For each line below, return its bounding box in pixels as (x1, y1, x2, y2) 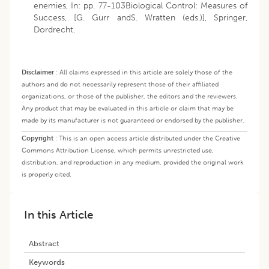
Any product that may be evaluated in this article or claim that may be (22, 104, 234, 113)
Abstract (29, 238, 59, 249)
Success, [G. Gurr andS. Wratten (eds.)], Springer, (34, 13, 247, 23)
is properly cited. (22, 170, 71, 179)
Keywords (29, 257, 65, 267)
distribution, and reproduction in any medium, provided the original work (22, 158, 244, 167)
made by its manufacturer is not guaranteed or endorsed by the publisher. (22, 116, 244, 125)
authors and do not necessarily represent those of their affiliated (22, 80, 219, 89)
